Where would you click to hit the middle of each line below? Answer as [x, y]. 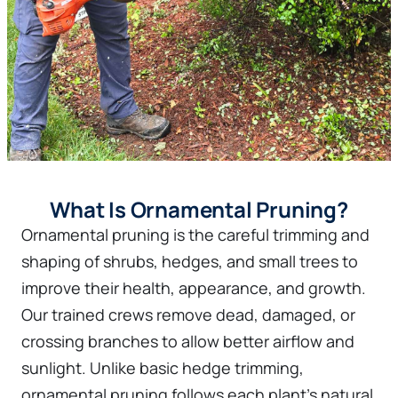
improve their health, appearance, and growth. [194, 288]
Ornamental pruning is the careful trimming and [195, 235]
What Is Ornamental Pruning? [199, 209]
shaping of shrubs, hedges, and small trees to [190, 261]
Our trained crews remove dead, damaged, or [188, 314]
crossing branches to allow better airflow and [188, 341]
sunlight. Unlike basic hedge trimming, [163, 368]
